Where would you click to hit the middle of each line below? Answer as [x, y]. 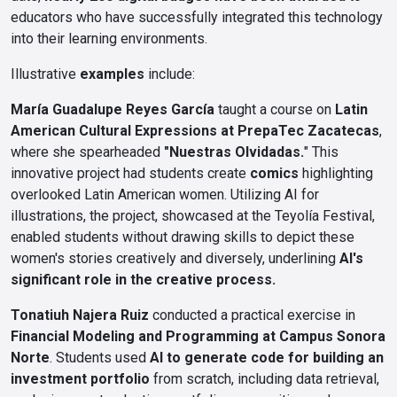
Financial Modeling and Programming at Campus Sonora [198, 336]
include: [170, 74]
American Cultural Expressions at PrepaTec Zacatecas [195, 131]
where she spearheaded [87, 152]
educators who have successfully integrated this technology [197, 17]
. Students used [100, 358]
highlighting [336, 173]
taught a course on [275, 109]
